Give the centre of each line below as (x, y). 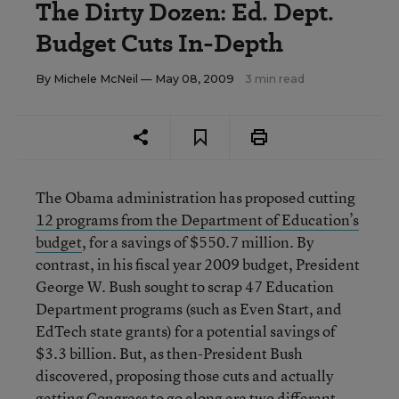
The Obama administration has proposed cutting (195, 197)
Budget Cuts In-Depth (159, 43)
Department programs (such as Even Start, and (189, 309)
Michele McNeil (96, 79)
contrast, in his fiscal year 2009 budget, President (198, 264)
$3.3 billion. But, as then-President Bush (169, 353)
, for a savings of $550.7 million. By (198, 242)
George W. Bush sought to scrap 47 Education (185, 286)
